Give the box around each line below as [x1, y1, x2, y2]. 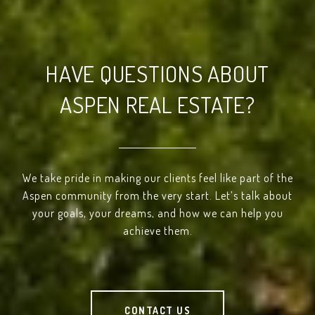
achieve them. [122, 224, 193, 238]
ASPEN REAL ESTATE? [60, 90, 255, 119]
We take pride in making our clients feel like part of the [22, 171, 293, 185]
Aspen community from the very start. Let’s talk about [22, 188, 292, 202]
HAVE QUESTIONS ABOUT [46, 59, 269, 88]
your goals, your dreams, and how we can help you [32, 206, 283, 220]
